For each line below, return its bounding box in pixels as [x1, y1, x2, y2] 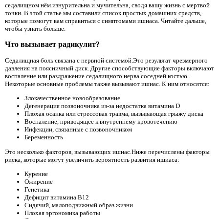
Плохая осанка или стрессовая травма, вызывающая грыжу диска [24, 110, 203, 118]
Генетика [24, 186, 49, 193]
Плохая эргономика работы [24, 209, 100, 217]
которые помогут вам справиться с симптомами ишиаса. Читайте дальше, [5, 17, 206, 24]
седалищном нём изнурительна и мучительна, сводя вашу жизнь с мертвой [5, 1, 210, 9]
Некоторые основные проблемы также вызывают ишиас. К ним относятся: [5, 80, 210, 88]
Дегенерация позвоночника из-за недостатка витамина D [24, 102, 180, 110]
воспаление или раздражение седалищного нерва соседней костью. [5, 72, 189, 80]
